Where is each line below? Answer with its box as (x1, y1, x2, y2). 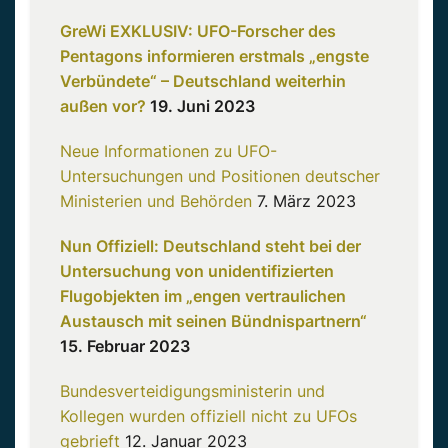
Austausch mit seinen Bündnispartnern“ (60, 311, 367, 332)
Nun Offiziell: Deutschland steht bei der (60, 236, 361, 257)
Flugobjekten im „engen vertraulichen (60, 286, 346, 307)
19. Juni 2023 (146, 96, 255, 117)
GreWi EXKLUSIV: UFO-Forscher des (60, 21, 336, 42)
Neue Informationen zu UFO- (60, 141, 277, 162)
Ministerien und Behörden (60, 191, 252, 212)
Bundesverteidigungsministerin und (60, 381, 325, 402)
